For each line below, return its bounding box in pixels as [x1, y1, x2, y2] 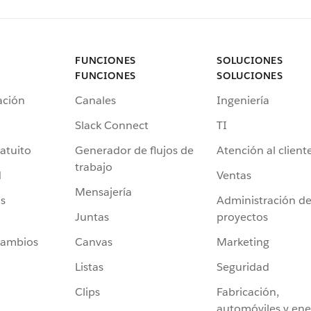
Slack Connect [75, 118, 149, 133]
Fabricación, [217, 285, 279, 300]
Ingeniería [217, 93, 269, 108]
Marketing [217, 235, 269, 250]
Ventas [217, 168, 251, 183]
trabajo [75, 160, 112, 175]
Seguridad [217, 260, 269, 275]
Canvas [75, 235, 112, 250]
